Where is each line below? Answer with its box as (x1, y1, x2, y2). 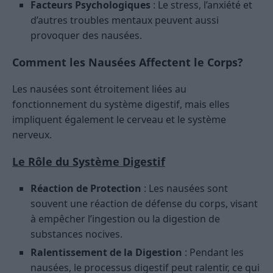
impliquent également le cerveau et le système (12, 113, 226, 127)
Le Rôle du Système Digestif (12, 154, 165, 169)
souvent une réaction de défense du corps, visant (30, 197, 258, 211)
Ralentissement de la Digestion (30, 246, 182, 260)
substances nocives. (30, 227, 122, 241)
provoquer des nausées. (30, 29, 142, 43)
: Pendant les (182, 246, 244, 260)
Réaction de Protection (30, 182, 141, 196)
